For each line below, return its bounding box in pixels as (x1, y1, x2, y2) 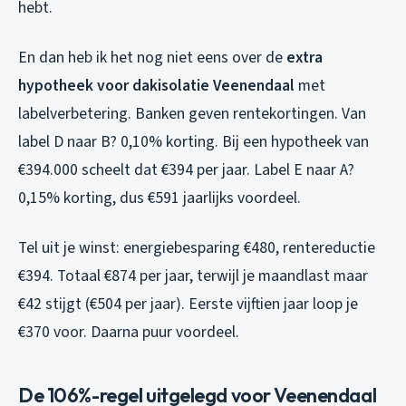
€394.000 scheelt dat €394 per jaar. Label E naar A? (18, 158, 354, 181)
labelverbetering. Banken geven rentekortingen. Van (18, 101, 366, 125)
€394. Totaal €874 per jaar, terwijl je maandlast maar (18, 264, 368, 287)
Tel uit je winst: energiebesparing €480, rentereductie (18, 236, 375, 259)
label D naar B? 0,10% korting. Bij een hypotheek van (18, 130, 369, 153)
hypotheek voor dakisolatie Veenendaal (18, 73, 295, 97)
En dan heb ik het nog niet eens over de (18, 45, 286, 69)
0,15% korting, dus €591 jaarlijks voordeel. (18, 186, 301, 209)
